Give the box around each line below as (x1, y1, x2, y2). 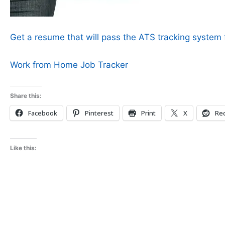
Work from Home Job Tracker (10, 60, 128, 70)
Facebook (28, 108, 57, 118)
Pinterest (85, 108, 114, 118)
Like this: (10, 144, 37, 152)
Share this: (10, 91, 42, 99)
